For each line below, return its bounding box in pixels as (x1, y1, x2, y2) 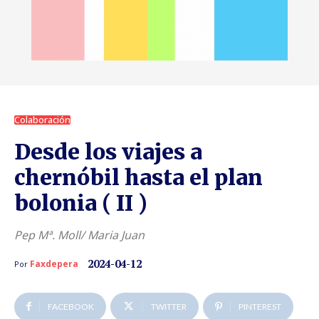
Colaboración (14, 113, 70, 126)
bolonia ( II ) (14, 189, 147, 216)
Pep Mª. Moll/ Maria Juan (14, 226, 145, 243)
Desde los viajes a (14, 137, 202, 165)
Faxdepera (30, 257, 78, 270)
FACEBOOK (48, 300, 94, 312)
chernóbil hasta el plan (14, 163, 263, 191)
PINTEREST (239, 300, 281, 312)
